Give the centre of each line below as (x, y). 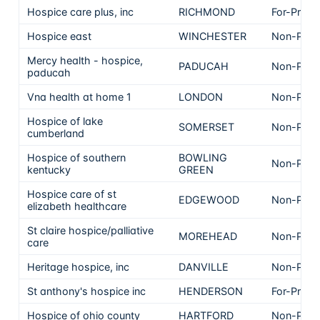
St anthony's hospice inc (87, 291)
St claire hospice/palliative (91, 230)
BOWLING (203, 157)
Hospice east (60, 36)
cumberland (56, 133)
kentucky (49, 169)
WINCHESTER (213, 36)
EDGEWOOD (209, 199)
